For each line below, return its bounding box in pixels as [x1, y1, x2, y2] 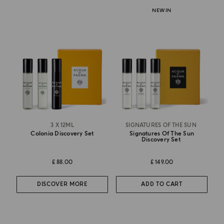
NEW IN [152, 7, 171, 13]
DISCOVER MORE [37, 181, 87, 188]
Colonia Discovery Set [30, 129, 94, 137]
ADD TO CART [141, 181, 182, 188]
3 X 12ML [50, 121, 74, 128]
